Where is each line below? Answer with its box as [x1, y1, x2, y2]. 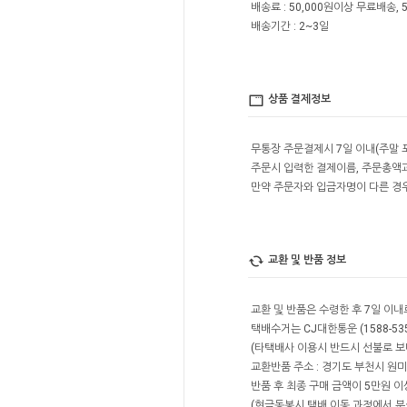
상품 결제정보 [268, 93, 331, 106]
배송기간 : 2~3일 [251, 20, 329, 33]
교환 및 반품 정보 [268, 253, 346, 267]
